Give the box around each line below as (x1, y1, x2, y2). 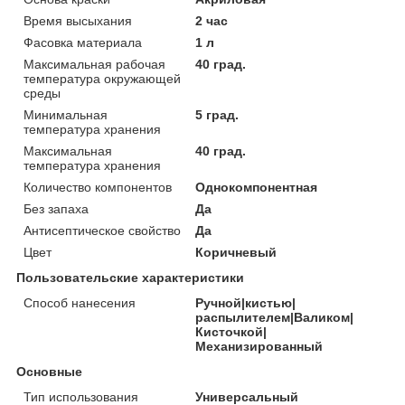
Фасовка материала (24, 35, 142, 51)
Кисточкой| (195, 325, 268, 340)
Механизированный (195, 339, 324, 354)
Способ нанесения (24, 296, 136, 311)
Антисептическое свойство (24, 223, 181, 239)
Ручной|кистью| (195, 296, 297, 311)
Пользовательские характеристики (16, 270, 244, 286)
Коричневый (195, 245, 278, 260)
